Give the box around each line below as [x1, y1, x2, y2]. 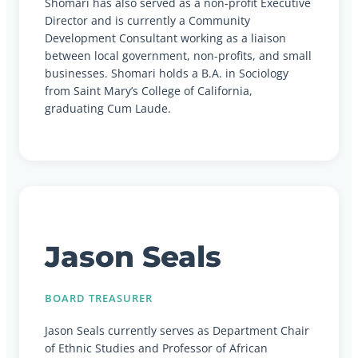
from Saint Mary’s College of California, [45, 83, 253, 99]
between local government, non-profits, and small [45, 48, 312, 64]
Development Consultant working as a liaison [45, 30, 286, 46]
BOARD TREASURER [45, 291, 153, 306]
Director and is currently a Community [45, 13, 250, 29]
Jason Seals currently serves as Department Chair [45, 323, 309, 339]
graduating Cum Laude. [45, 101, 171, 117]
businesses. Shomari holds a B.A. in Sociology [45, 66, 288, 82]
